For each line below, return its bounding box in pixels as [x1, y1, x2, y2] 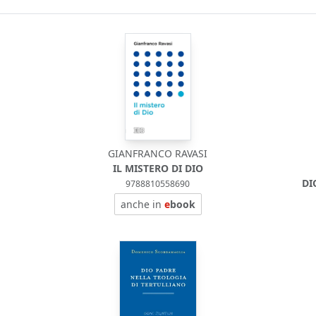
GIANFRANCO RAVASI [108, 147, 208, 160]
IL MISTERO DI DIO [112, 162, 203, 175]
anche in [120, 197, 164, 211]
